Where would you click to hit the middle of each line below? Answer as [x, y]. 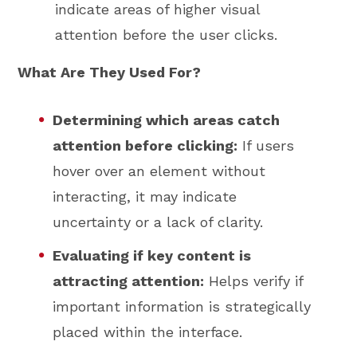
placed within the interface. [148, 331]
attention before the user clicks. [167, 35]
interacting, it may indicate [145, 197]
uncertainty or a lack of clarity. [158, 222]
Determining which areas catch [167, 120]
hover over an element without [159, 171]
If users [266, 146]
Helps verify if [254, 280]
